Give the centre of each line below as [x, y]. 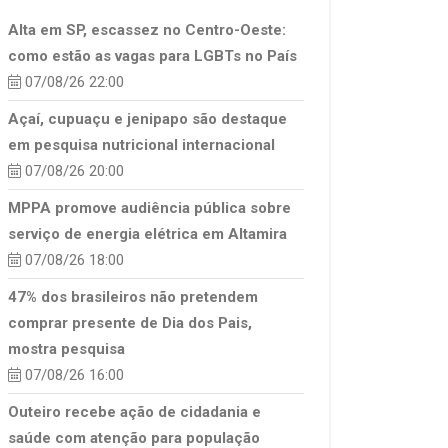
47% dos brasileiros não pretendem [133, 297]
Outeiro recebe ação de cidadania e [134, 412]
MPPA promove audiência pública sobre [149, 208]
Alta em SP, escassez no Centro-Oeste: [147, 30]
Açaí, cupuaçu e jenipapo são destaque [147, 119]
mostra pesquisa [66, 349]
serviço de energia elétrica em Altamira [147, 234]
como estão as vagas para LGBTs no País [152, 56]
